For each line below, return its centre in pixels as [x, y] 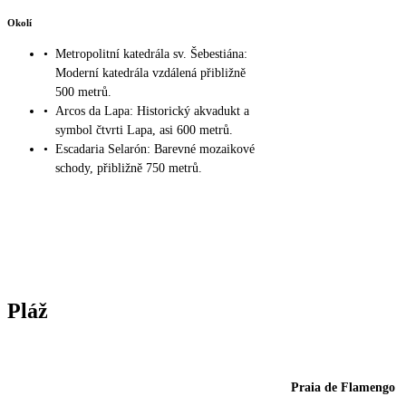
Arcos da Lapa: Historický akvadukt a [152, 111]
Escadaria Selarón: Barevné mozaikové [155, 150]
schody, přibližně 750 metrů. [129, 169]
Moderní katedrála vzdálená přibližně [150, 73]
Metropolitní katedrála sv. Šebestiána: [151, 54]
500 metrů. [83, 92]
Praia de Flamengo [343, 387]
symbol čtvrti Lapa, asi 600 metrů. [144, 130]
